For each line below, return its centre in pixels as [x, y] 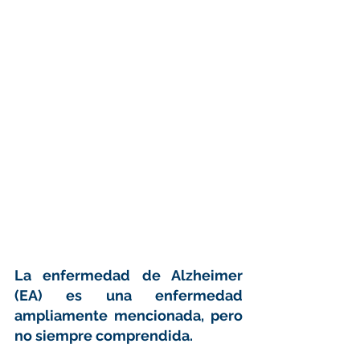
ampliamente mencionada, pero [129, 315]
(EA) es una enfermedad [129, 295]
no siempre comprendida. [105, 335]
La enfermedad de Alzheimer [129, 275]
